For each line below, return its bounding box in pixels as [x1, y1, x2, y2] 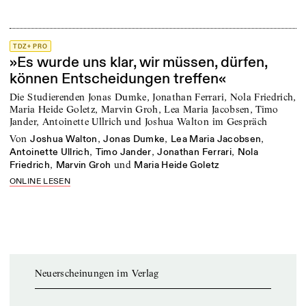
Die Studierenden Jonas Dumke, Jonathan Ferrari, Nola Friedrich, [9, 90, 296, 103]
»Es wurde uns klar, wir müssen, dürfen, [9, 53, 267, 72]
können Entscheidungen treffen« [9, 70, 226, 89]
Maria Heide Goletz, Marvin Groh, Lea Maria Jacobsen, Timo [9, 102, 279, 115]
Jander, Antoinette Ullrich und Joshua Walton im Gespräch [9, 115, 268, 128]
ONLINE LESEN [9, 176, 70, 186]
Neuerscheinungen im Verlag [34, 266, 159, 279]
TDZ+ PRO [12, 42, 48, 51]
